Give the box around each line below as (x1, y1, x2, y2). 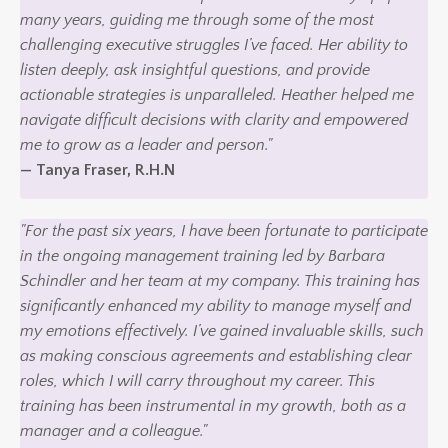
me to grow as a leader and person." (20, 135, 272, 154)
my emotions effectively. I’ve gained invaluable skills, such (20, 321, 424, 340)
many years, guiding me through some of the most (20, 10, 374, 29)
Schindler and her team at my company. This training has (20, 271, 420, 290)
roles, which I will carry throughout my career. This (20, 371, 375, 390)
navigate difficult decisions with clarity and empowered (20, 110, 408, 129)
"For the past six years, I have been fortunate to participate (20, 221, 428, 240)
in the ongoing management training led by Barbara (20, 246, 385, 265)
